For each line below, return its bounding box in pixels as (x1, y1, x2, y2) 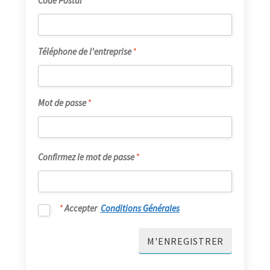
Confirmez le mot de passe (37, 151, 134, 163)
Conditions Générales (100, 202, 180, 215)
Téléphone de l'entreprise (37, 46, 131, 58)
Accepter (62, 202, 101, 215)
